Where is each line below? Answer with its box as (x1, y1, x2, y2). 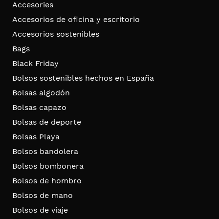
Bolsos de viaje (12, 205, 68, 215)
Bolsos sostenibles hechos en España (12, 73, 154, 83)
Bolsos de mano (12, 190, 73, 200)
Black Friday (12, 58, 59, 68)
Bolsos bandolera (12, 146, 78, 156)
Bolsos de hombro (12, 175, 82, 185)
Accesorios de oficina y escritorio (12, 14, 140, 24)
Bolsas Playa (12, 131, 60, 141)
